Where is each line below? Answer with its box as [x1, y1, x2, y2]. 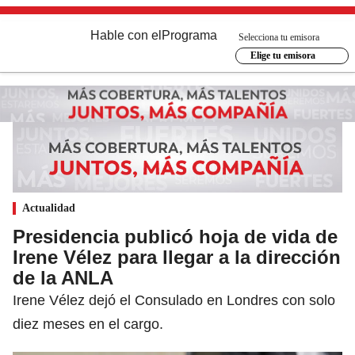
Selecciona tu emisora [239, 31, 319, 43]
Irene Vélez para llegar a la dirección [13, 246, 341, 268]
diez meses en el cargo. [13, 315, 163, 332]
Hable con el [90, 29, 162, 42]
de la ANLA [13, 266, 113, 288]
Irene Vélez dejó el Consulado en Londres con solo [13, 292, 335, 308]
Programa [162, 29, 217, 42]
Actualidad [22, 201, 75, 214]
